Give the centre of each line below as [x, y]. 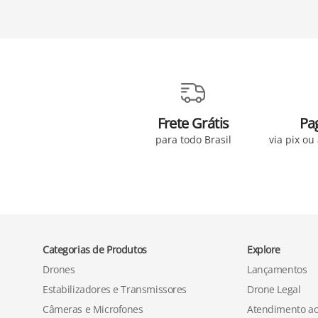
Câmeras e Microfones [93, 309]
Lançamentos [277, 269]
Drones [59, 269]
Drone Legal [274, 289]
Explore [264, 250]
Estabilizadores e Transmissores [115, 289]
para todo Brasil [193, 139]
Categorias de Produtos [95, 250]
